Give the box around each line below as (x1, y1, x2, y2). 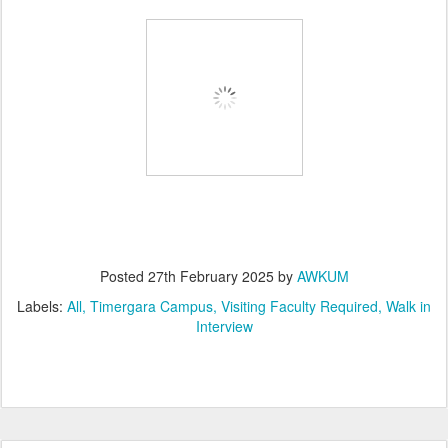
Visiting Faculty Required (221, 296, 378, 316)
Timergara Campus (90, 296, 213, 316)
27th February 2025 (147, 266, 274, 286)
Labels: (17, 296, 67, 316)
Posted (99, 266, 148, 286)
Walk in (386, 296, 431, 316)
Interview (195, 316, 253, 336)
